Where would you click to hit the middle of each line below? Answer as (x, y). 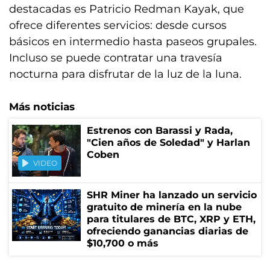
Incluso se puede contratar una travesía (116, 58)
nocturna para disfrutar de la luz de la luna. (125, 74)
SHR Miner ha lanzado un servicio (172, 195)
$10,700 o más (123, 243)
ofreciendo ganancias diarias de (168, 231)
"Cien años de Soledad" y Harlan (168, 143)
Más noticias (42, 107)
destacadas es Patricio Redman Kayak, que (127, 9)
